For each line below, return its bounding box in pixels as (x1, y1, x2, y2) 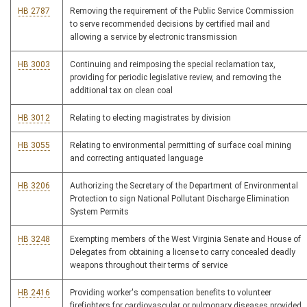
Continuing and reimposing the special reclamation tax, (70, 60, 275, 70)
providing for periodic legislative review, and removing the (70, 73, 281, 83)
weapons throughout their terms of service (70, 260, 228, 271)
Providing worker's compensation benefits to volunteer (70, 288, 271, 298)
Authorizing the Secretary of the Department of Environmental (70, 181, 298, 191)
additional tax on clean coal (70, 86, 173, 96)
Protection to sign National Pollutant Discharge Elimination (70, 194, 289, 204)
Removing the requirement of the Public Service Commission (70, 6, 294, 16)
